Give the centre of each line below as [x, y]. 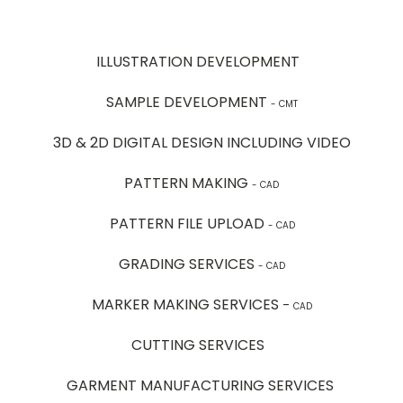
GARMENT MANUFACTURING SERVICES [200, 385]
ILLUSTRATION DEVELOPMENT [198, 61]
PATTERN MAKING [188, 183]
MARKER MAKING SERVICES [185, 304]
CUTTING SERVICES [198, 345]
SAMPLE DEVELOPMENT [188, 102]
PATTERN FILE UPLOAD [188, 223]
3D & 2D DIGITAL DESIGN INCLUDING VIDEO [201, 142]
